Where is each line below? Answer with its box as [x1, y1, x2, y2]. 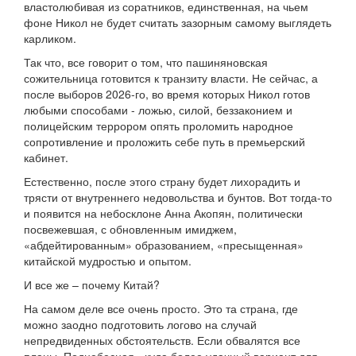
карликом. [24, 30, 76, 47]
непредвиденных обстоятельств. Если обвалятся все [24, 332, 300, 349]
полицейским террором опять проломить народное [24, 118, 293, 134]
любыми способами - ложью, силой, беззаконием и [24, 102, 292, 118]
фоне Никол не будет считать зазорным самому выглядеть [24, 14, 331, 31]
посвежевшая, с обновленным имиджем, [24, 221, 237, 238]
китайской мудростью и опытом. [24, 253, 192, 269]
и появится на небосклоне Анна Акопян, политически [24, 205, 303, 222]
